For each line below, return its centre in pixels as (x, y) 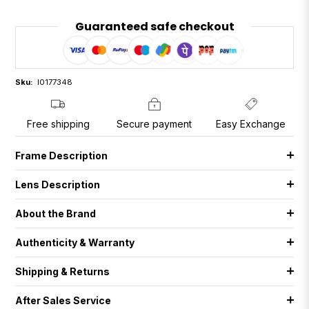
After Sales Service (63, 300)
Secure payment (154, 124)
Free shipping (58, 124)
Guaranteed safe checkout (154, 27)
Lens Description (58, 184)
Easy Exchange (251, 124)
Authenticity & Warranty (75, 242)
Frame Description (62, 155)
